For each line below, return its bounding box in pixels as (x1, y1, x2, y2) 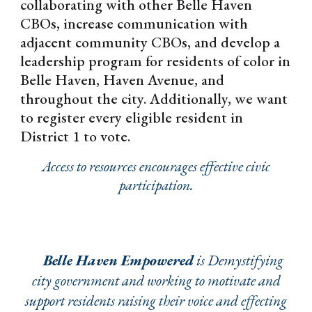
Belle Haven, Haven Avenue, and (20, 70, 225, 89)
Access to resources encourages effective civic (42, 157, 270, 175)
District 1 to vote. (20, 127, 131, 146)
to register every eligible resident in (20, 108, 244, 127)
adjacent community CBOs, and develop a (20, 33, 281, 52)
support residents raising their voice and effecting (25, 291, 287, 310)
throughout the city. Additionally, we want (20, 89, 288, 108)
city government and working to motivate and (31, 271, 281, 290)
